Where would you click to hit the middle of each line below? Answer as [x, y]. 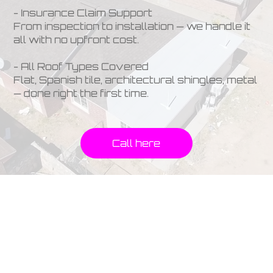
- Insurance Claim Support [83, 13]
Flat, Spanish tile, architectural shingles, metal [135, 80]
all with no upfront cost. [76, 40]
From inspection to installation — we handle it [132, 27]
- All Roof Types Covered [81, 67]
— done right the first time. [81, 94]
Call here [136, 144]
